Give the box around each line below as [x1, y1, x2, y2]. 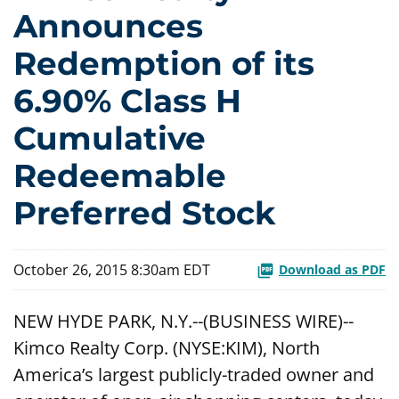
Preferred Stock [13, 193, 276, 233]
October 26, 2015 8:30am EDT [13, 260, 210, 281]
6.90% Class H [13, 81, 241, 121]
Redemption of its [13, 44, 314, 84]
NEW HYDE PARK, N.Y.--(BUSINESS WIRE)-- [13, 309, 354, 334]
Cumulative [13, 118, 206, 159]
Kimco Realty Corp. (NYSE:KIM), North [13, 336, 320, 361]
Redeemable [13, 156, 226, 196]
